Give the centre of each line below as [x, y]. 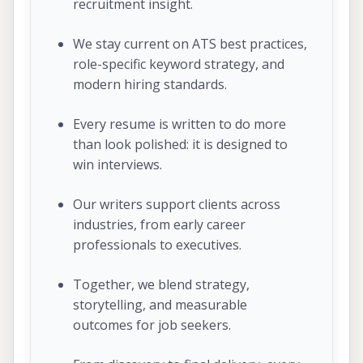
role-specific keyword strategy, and [179, 64]
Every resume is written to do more [179, 124]
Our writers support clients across [177, 204]
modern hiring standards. [150, 84]
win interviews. [117, 164]
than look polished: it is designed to [180, 144]
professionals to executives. [157, 244]
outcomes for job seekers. [152, 325]
